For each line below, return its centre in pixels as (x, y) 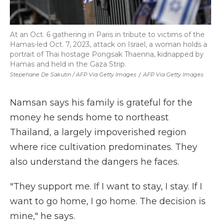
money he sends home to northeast (89, 117)
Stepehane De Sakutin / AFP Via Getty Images (73, 74)
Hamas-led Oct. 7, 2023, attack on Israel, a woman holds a (109, 44)
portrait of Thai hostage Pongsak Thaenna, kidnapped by (107, 54)
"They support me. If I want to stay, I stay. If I (106, 186)
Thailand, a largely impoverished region (98, 132)
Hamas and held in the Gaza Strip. (68, 64)
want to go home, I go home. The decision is (108, 201)
